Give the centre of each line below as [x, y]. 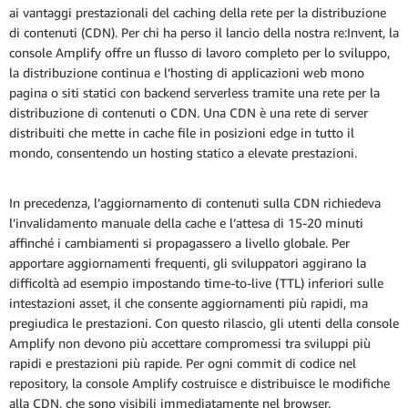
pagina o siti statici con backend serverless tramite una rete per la [194, 93]
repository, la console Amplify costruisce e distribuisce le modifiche [199, 383]
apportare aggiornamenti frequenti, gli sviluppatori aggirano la [188, 263]
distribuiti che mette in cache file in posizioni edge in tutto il [182, 133]
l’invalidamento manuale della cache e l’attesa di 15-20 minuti [186, 223]
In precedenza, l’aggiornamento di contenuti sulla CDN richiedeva [195, 203]
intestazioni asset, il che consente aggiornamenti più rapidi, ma [189, 303]
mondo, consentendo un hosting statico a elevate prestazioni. [183, 153]
